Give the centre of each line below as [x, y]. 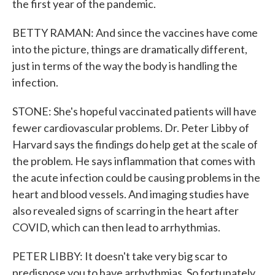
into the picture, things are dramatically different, [130, 49]
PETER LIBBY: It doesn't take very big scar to [120, 256]
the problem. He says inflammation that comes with [134, 161]
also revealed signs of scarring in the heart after [126, 211]
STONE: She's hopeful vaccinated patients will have [134, 111]
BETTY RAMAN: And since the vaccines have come [135, 33]
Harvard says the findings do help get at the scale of [135, 144]
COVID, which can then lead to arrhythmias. [116, 227]
